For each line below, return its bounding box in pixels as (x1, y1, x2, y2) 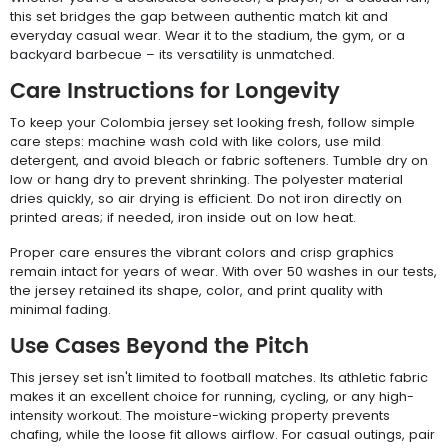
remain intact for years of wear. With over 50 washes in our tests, (10, 262, 437, 280)
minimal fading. (10, 300, 111, 318)
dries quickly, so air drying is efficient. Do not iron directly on (10, 189, 402, 207)
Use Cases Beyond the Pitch (10, 329, 309, 364)
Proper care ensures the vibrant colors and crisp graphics (10, 243, 394, 261)
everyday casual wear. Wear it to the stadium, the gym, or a (10, 26, 405, 44)
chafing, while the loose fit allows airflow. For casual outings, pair (10, 425, 435, 443)
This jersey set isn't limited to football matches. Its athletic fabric (10, 368, 428, 386)
